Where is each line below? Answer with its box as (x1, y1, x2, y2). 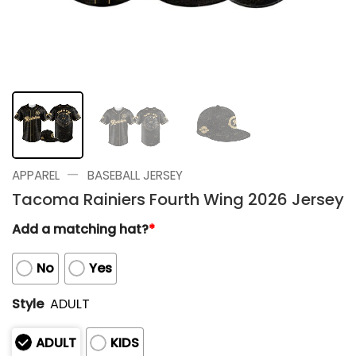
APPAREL (12, 166, 60, 184)
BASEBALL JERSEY (87, 166, 183, 184)
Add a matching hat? (12, 219, 149, 238)
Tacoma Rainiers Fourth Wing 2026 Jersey (12, 188, 344, 211)
